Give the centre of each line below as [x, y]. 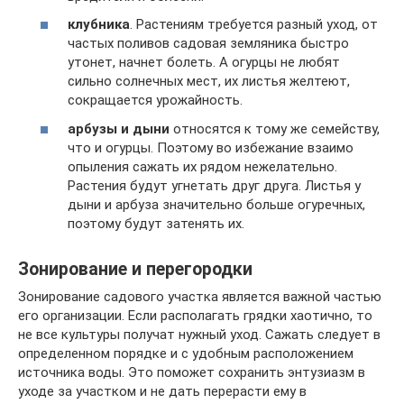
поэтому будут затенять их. [156, 223]
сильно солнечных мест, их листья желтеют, [209, 82]
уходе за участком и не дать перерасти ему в [162, 391]
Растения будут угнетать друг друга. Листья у [214, 185]
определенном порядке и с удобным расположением [186, 353]
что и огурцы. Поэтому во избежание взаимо [211, 147]
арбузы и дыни [119, 129]
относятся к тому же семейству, [275, 129]
